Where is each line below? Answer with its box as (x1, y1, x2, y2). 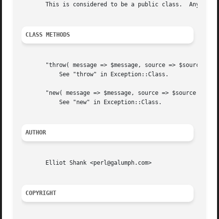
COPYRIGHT (25, 190, 57, 197)
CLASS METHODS (25, 31, 70, 39)
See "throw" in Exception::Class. (22, 71, 49, 78)
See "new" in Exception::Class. (22, 99, 49, 106)
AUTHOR (25, 129, 46, 136)
